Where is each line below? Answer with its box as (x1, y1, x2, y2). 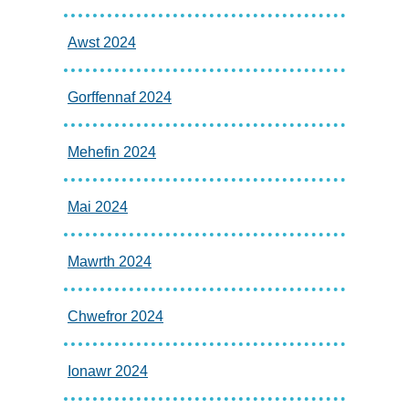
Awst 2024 (67, 34, 136, 50)
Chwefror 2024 (67, 308, 163, 324)
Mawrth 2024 (67, 253, 152, 269)
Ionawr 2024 (67, 362, 148, 379)
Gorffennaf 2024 (67, 89, 172, 105)
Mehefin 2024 (67, 143, 156, 160)
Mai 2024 (67, 198, 128, 215)
